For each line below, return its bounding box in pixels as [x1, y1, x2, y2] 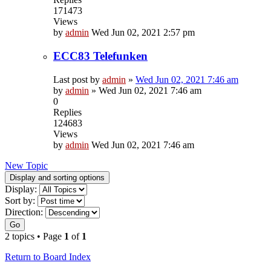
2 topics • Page [5, 230, 64, 241]
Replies [53, 106, 82, 117]
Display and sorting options [10, 172, 105, 182]
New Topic [5, 160, 48, 171]
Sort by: [5, 195, 35, 206]
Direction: [5, 206, 43, 217]
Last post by [53, 74, 102, 85]
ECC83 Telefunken [53, 50, 148, 63]
